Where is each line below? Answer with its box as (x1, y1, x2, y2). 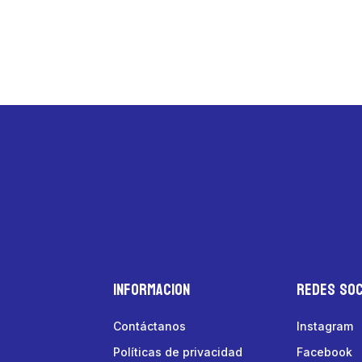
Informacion (113, 276, 191, 305)
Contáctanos (113, 319, 187, 334)
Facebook (296, 345, 352, 360)
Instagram (296, 319, 353, 334)
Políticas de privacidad (113, 345, 243, 360)
